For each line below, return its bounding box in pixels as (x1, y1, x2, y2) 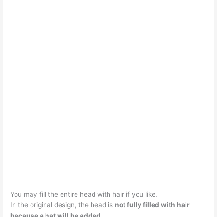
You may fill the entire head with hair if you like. (10, 190, 158, 199)
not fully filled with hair (115, 201, 190, 209)
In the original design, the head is (10, 201, 115, 209)
